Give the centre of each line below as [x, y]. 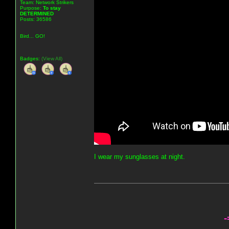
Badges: [31, 58]
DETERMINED [37, 13]
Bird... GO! [32, 36]
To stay [52, 8]
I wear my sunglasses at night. [140, 156]
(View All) [52, 58]
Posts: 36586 [36, 19]
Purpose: [31, 8]
